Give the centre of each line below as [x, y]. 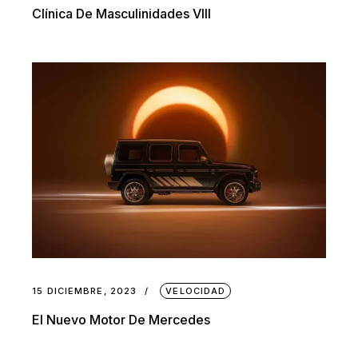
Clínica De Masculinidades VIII [122, 13]
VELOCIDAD [196, 290]
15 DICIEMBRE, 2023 [85, 290]
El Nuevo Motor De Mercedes [121, 319]
